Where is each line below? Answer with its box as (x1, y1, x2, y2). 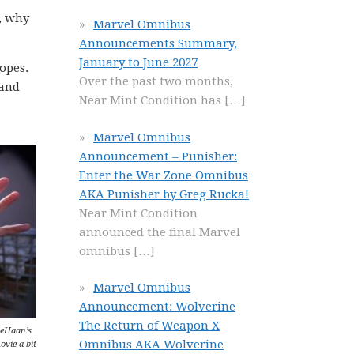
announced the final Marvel (79, 224, 240, 239)
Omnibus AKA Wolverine (79, 337, 224, 352)
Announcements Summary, (79, 36, 237, 51)
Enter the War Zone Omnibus (79, 168, 248, 183)
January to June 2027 (79, 55, 198, 70)
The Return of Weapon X (79, 318, 220, 333)
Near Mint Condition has (79, 93, 224, 107)
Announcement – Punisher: (79, 149, 237, 164)
